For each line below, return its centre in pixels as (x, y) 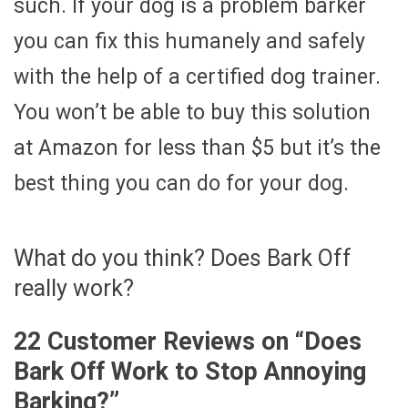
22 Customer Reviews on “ (159, 341)
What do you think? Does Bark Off (183, 259)
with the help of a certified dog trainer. (197, 77)
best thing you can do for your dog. (181, 184)
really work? (74, 289)
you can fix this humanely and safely (189, 42)
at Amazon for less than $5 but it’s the (197, 148)
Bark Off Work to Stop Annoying (190, 371)
